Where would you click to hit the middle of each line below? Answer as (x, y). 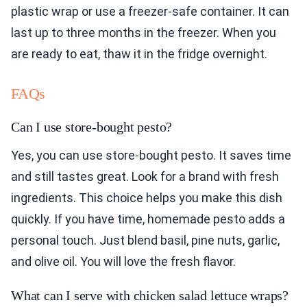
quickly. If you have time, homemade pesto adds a (148, 219)
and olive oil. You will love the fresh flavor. (123, 261)
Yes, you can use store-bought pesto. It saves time (151, 155)
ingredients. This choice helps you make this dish (147, 198)
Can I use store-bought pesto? (92, 127)
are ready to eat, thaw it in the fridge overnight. (139, 54)
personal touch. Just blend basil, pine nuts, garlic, (145, 240)
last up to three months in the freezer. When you (144, 33)
